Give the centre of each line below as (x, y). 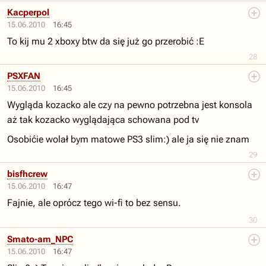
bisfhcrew (27, 174)
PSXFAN (24, 76)
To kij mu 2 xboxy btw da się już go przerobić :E (106, 41)
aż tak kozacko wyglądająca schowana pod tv (103, 120)
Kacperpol (28, 12)
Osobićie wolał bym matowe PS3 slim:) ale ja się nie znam (128, 139)
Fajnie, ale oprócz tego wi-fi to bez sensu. (94, 203)
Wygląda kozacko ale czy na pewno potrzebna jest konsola (130, 105)
